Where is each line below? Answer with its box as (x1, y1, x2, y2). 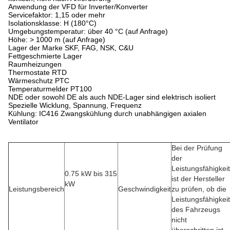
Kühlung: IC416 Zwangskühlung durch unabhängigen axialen (8, 109, 206, 118)
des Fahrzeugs (171, 205, 220, 214)
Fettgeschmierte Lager (8, 52, 82, 60)
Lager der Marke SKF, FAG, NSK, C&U (8, 44, 133, 52)
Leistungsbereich (9, 185, 64, 193)
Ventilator (8, 118, 39, 126)
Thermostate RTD (8, 68, 67, 76)
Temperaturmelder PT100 (8, 85, 92, 93)
